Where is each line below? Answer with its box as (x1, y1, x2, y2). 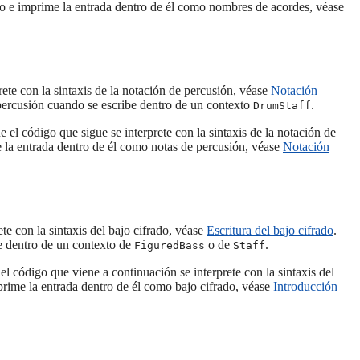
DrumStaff (253, 100, 311, 112)
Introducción (273, 280, 337, 294)
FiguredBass (134, 239, 205, 252)
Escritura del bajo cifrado (207, 223, 333, 238)
